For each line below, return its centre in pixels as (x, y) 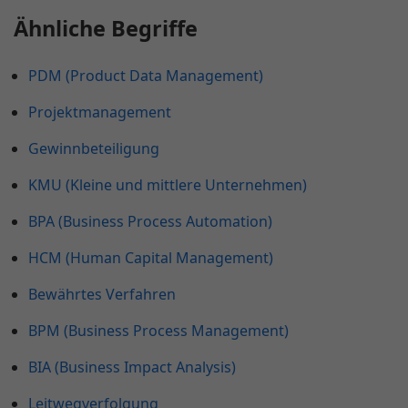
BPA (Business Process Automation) (150, 222)
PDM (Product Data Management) (146, 76)
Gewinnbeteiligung (94, 149)
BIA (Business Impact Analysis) (132, 367)
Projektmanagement (100, 112)
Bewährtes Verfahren (102, 295)
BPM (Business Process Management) (158, 331)
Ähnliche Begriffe (106, 29)
